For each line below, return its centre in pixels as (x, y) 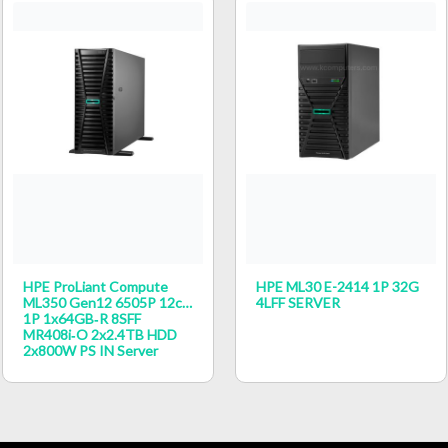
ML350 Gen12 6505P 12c (102, 302)
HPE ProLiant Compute (95, 286)
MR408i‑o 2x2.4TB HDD (99, 334)
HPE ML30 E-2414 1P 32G (337, 286)
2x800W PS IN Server (90, 350)
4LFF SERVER (297, 302)
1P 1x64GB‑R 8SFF (81, 318)
